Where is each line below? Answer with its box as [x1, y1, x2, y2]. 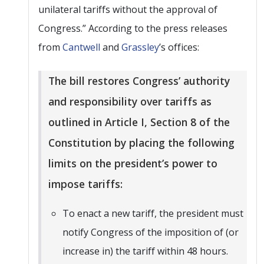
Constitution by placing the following [48, 135, 235, 150]
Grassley [121, 40, 159, 54]
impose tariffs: [48, 176, 123, 191]
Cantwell [62, 40, 100, 54]
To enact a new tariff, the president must [62, 206, 243, 220]
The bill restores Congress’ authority [48, 73, 230, 88]
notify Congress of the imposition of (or [62, 225, 239, 239]
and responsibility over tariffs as [48, 94, 212, 108]
